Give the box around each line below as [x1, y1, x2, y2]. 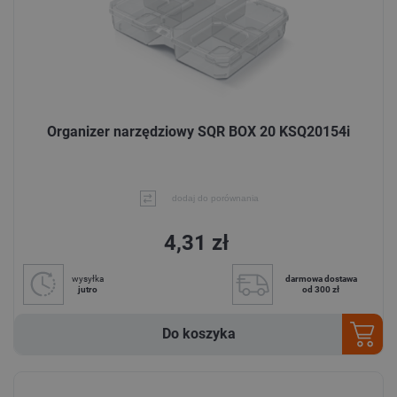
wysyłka [72, 273, 104, 284]
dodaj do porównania [171, 192, 259, 203]
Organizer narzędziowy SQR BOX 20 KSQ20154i [47, 123, 350, 141]
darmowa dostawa [284, 273, 357, 284]
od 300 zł [302, 284, 339, 294]
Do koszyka [161, 324, 236, 342]
